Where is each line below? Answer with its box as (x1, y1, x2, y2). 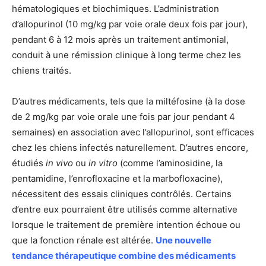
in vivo (46, 157, 73, 169)
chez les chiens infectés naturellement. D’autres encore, (12, 142, 248, 154)
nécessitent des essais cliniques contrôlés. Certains (12, 188, 232, 200)
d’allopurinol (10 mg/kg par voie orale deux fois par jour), (12, 18, 248, 30)
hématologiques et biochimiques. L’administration (12, 3, 219, 15)
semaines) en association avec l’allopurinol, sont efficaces (12, 126, 254, 138)
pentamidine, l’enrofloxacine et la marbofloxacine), (12, 173, 223, 185)
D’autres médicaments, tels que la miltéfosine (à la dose (12, 96, 245, 107)
